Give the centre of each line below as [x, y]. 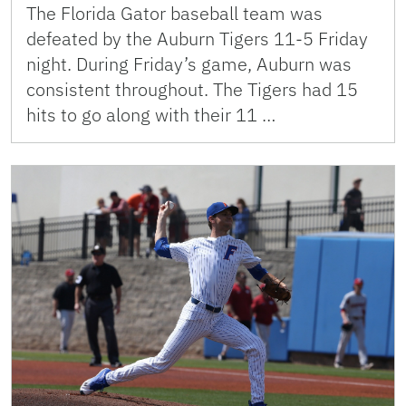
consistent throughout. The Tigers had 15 [192, 89]
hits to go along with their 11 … [151, 114]
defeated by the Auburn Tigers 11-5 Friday [197, 38]
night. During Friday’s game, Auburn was [189, 63]
